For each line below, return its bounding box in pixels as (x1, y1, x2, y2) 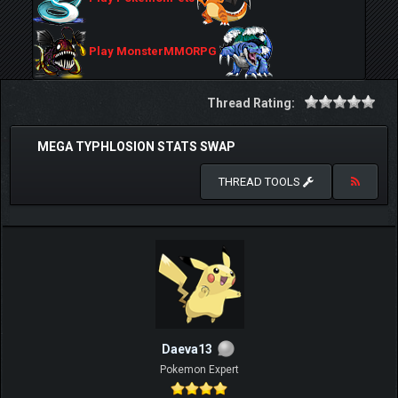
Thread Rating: (207, 96, 295, 110)
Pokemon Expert (159, 362, 239, 376)
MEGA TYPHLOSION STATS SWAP (37, 139, 235, 154)
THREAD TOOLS (219, 175, 303, 188)
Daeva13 (161, 342, 212, 356)
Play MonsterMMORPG (86, 44, 219, 59)
